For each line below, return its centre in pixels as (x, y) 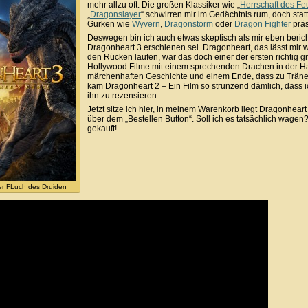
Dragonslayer (115, 14)
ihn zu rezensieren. (123, 95)
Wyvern (146, 24)
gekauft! (102, 128)
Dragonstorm (189, 24)
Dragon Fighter (263, 24)
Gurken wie (110, 24)
